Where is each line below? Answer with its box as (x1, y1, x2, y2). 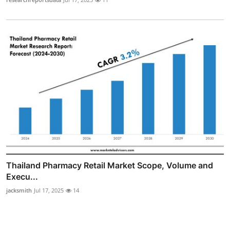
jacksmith (6, 186, 32, 194)
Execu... (6, 171, 38, 182)
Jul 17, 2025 (34, 186, 64, 194)
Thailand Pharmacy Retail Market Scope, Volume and (6, 160, 213, 170)
